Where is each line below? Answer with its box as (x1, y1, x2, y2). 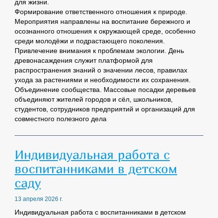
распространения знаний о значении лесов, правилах (15, 66, 187, 74)
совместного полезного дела (15, 115, 107, 123)
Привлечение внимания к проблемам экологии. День (15, 47, 184, 55)
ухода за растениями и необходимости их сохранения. (15, 76, 191, 84)
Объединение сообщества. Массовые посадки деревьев (15, 86, 196, 94)
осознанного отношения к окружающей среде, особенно (15, 27, 196, 36)
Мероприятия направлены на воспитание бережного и (15, 18, 190, 26)
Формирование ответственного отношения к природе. (15, 8, 187, 16)
